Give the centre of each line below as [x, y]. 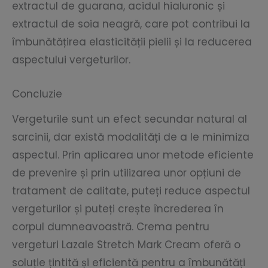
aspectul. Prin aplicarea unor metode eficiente [133, 155]
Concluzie [37, 94]
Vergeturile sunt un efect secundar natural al [130, 119]
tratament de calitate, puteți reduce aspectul [131, 191]
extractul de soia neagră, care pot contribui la [131, 24]
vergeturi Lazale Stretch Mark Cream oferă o [126, 244]
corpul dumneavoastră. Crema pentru [111, 226]
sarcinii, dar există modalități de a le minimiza [131, 137]
